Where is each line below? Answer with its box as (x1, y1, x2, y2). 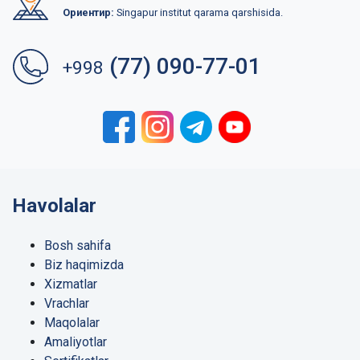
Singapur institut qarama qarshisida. (114, 6, 283, 19)
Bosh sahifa (44, 238, 111, 254)
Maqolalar (44, 315, 100, 331)
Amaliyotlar (44, 334, 107, 350)
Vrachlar (44, 296, 89, 312)
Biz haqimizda (44, 257, 124, 273)
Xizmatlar (44, 276, 97, 292)
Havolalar (12, 194, 96, 218)
